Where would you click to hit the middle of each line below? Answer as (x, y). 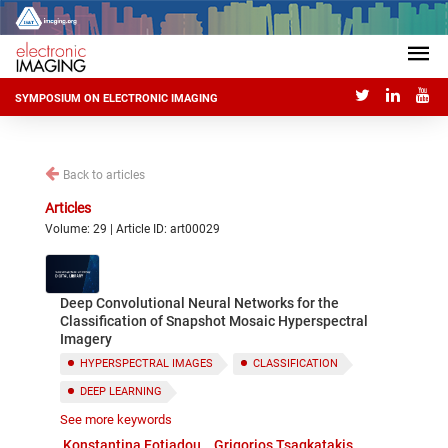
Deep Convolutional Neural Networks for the (199, 303)
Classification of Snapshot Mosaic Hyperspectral (214, 321)
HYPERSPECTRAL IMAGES (146, 363)
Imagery (86, 339)
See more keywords (116, 419)
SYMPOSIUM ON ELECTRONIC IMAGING (116, 99)
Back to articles (104, 175)
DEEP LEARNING (121, 391)
